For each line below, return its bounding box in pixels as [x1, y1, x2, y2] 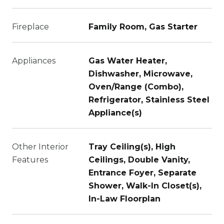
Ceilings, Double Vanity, [88, 155, 190, 164]
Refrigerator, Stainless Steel [88, 95, 209, 104]
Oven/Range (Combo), [88, 82, 183, 91]
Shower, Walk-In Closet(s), [88, 181, 201, 190]
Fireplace [12, 22, 49, 31]
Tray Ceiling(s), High [88, 142, 175, 151]
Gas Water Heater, [88, 56, 167, 65]
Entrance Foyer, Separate [88, 168, 196, 177]
